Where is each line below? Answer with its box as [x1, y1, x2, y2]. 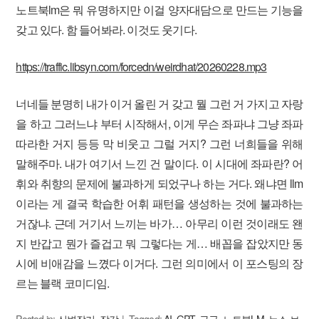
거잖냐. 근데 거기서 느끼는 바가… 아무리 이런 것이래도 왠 [16, 215, 303, 231]
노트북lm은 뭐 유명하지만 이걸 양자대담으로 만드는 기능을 [16, 1, 303, 18]
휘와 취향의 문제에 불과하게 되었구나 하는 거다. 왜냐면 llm [16, 175, 303, 192]
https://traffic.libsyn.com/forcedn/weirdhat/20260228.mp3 [16, 58, 267, 75]
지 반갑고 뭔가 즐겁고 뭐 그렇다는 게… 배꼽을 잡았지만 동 [16, 235, 303, 251]
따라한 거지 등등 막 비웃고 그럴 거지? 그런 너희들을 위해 [16, 135, 303, 152]
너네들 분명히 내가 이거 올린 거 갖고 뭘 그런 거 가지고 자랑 [16, 95, 303, 112]
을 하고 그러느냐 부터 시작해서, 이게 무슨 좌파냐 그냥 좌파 [16, 115, 303, 132]
